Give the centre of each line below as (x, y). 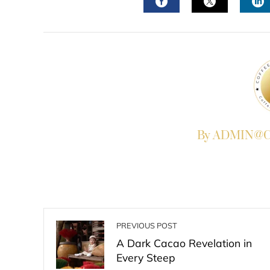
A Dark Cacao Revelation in (184, 243)
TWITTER (236, 23)
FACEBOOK (193, 23)
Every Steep (146, 257)
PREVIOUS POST (147, 225)
